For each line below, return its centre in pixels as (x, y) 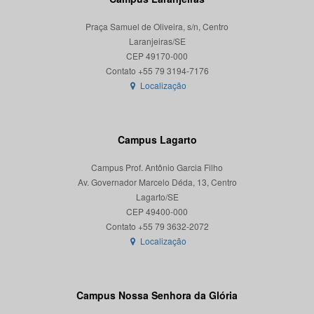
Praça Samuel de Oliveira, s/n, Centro (157, 27)
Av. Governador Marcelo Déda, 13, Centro (157, 182)
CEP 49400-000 (157, 212)
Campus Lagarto (157, 140)
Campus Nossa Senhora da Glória (157, 295)
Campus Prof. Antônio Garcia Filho (157, 168)
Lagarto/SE (157, 197)
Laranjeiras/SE (157, 41)
